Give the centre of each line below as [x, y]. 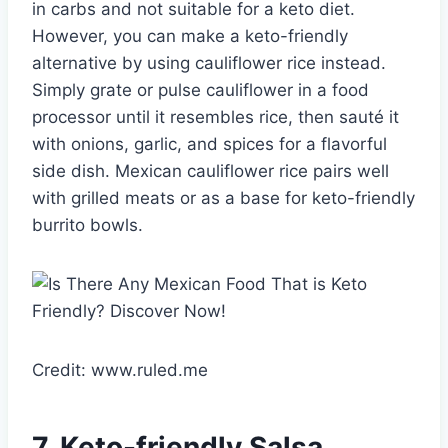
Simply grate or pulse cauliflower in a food [200, 90]
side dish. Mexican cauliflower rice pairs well [210, 171]
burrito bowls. [87, 225]
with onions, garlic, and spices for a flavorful [209, 144]
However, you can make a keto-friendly [190, 36]
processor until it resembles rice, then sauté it [215, 117]
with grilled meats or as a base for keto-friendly [223, 198]
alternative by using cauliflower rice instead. [209, 63]
